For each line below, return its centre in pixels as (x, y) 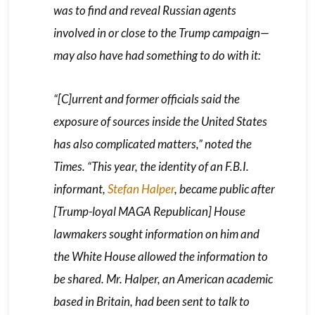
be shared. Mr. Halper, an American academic (163, 278)
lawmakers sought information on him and (156, 233)
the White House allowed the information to (160, 256)
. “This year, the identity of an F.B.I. (165, 166)
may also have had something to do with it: (157, 55)
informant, (80, 188)
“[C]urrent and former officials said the (146, 98)
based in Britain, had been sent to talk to (151, 301)
